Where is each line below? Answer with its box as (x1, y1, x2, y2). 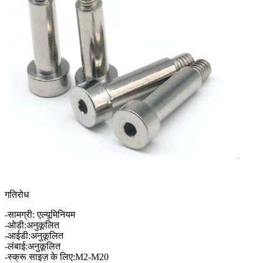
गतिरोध (5, 189, 29, 200)
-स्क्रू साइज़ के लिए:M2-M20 (5, 251, 109, 262)
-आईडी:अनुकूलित (5, 230, 63, 241)
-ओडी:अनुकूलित (5, 220, 59, 230)
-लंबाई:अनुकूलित (5, 241, 60, 251)
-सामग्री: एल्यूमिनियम (5, 209, 75, 220)
